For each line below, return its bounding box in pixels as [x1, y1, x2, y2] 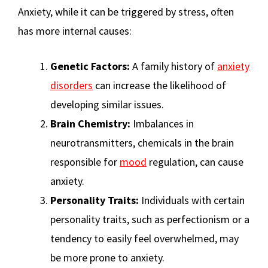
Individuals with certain [139, 193, 245, 208]
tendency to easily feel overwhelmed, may [50, 232, 239, 246]
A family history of [130, 59, 217, 74]
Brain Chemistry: [50, 117, 130, 131]
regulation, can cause [147, 155, 243, 169]
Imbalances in [130, 117, 194, 131]
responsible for [50, 155, 120, 169]
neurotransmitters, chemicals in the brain [50, 136, 234, 150]
